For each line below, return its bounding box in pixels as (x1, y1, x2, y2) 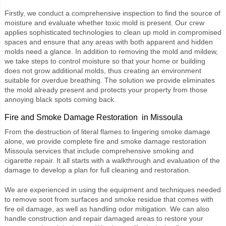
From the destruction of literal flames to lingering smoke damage (4, 127, 210, 136)
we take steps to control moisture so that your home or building (4, 56, 205, 65)
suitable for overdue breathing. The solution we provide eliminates (4, 76, 215, 84)
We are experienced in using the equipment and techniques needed (4, 185, 221, 194)
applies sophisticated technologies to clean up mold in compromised (4, 28, 221, 36)
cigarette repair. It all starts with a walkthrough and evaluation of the (4, 156, 220, 164)
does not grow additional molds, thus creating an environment (4, 66, 201, 75)
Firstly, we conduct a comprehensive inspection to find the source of (4, 9, 220, 17)
